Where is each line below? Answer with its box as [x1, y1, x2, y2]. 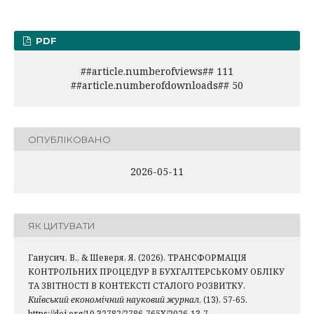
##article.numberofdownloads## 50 [71, 78, 243, 93]
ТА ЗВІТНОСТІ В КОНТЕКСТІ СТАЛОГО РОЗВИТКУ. [28, 280, 245, 292]
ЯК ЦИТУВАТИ [28, 219, 95, 231]
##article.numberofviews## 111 [81, 64, 233, 78]
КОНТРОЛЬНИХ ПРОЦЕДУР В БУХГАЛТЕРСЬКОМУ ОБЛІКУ [28, 266, 285, 278]
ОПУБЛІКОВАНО [28, 133, 111, 145]
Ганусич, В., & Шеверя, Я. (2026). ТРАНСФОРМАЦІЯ [28, 252, 247, 264]
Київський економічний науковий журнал [28, 294, 199, 306]
